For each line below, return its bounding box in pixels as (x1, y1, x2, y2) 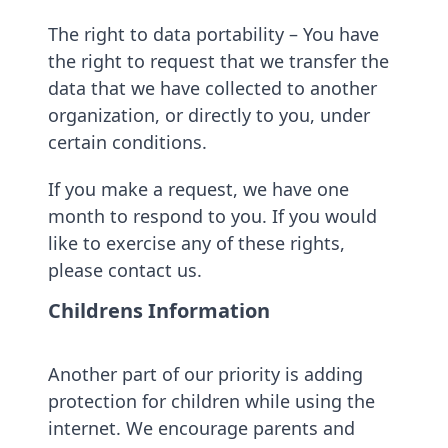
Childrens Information (48, 297, 270, 324)
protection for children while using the (48, 389, 375, 413)
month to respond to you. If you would (48, 204, 377, 228)
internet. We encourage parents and (48, 416, 355, 440)
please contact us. (48, 258, 202, 282)
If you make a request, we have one (48, 177, 349, 201)
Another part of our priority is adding (48, 362, 363, 386)
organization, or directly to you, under (48, 103, 370, 127)
